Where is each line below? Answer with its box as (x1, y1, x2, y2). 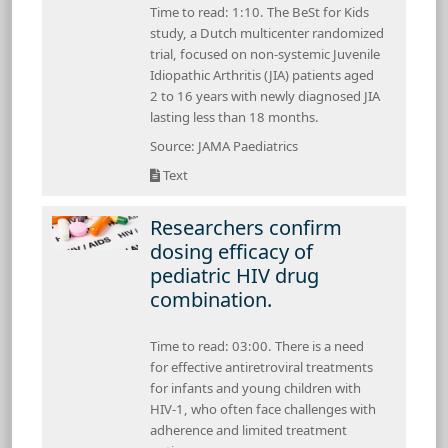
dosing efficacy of (150, 237, 313, 265)
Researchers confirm (150, 213, 342, 241)
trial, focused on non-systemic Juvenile (150, 44, 380, 63)
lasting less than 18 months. (150, 107, 319, 126)
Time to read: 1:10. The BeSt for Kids (150, 2, 369, 21)
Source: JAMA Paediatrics (150, 136, 298, 155)
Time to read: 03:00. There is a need (150, 336, 364, 355)
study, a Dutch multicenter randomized (150, 23, 384, 42)
